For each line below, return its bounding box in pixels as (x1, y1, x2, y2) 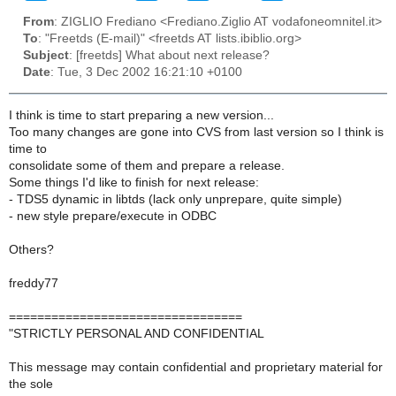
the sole (9, 377, 53, 391)
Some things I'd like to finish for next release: (9, 175, 259, 189)
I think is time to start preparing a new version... (9, 108, 274, 122)
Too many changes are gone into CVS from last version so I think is (9, 125, 384, 139)
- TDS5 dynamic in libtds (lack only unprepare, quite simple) (9, 192, 342, 206)
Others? (9, 242, 54, 256)
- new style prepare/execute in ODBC (9, 209, 217, 223)
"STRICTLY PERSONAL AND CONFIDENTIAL (9, 326, 264, 340)
